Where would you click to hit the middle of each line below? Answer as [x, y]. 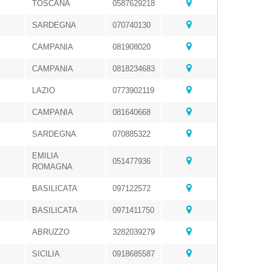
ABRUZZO [51, 232]
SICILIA [46, 254]
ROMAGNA [52, 167]
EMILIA [45, 156]
